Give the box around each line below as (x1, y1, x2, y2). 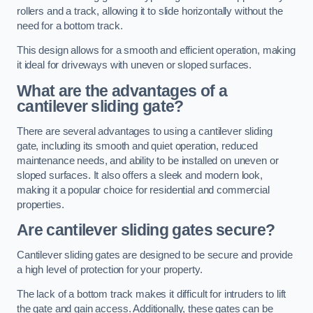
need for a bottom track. (17, 20, 126, 31)
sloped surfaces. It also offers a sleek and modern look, (17, 169, 263, 181)
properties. (17, 198, 64, 210)
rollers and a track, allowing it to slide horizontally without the (17, 5, 283, 17)
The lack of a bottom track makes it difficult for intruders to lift (17, 289, 286, 300)
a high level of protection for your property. (17, 263, 205, 275)
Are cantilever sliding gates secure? (17, 221, 275, 240)
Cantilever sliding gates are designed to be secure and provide (17, 249, 293, 261)
